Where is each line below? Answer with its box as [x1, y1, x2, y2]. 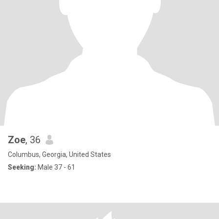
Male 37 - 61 [36, 163, 75, 171]
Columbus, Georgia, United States [8, 151, 111, 158]
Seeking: [8, 163, 36, 171]
